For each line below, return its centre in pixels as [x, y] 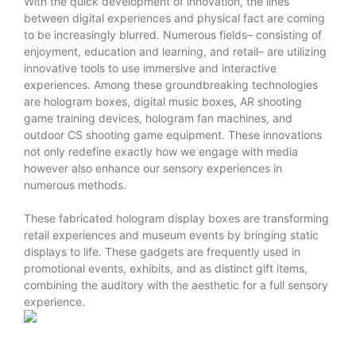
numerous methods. [75, 184]
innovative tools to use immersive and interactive [150, 68]
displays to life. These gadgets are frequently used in [162, 251]
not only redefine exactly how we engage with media [161, 151]
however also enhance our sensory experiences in [153, 168]
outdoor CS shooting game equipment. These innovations [173, 134]
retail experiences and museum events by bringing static [171, 234]
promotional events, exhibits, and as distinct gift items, [166, 268]
